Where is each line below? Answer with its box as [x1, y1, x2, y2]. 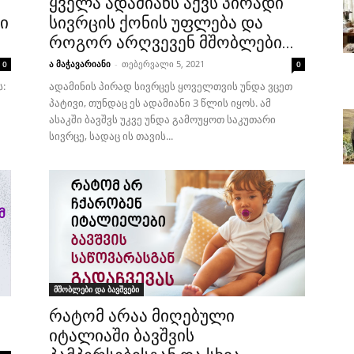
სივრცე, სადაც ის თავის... [49, 129, 173, 143]
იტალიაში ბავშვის [49, 326, 194, 345]
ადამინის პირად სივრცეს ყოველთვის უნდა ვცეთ [49, 79, 292, 93]
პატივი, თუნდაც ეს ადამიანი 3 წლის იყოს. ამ [49, 96, 271, 110]
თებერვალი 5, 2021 [122, 58, 205, 70]
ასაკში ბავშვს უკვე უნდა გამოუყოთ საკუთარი [49, 112, 276, 126]
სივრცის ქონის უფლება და [49, 13, 263, 32]
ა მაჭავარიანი [49, 58, 111, 70]
